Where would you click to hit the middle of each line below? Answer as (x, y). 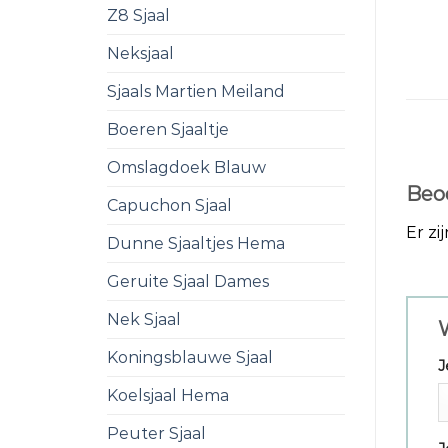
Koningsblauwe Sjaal (190, 357)
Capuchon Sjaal (169, 205)
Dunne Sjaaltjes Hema (196, 243)
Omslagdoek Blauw (186, 167)
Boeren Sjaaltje (168, 129)
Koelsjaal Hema (168, 395)
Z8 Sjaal (138, 15)
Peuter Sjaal (156, 433)
